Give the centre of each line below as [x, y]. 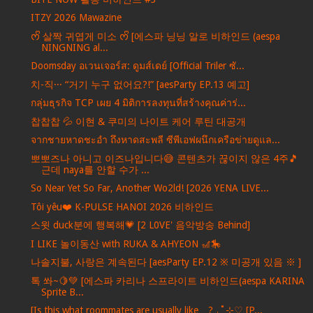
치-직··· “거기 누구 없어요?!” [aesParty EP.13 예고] [140, 84]
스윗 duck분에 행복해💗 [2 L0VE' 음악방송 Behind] [140, 225]
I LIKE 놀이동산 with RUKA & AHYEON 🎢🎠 [125, 243]
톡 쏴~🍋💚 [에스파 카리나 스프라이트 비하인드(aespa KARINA [167, 281]
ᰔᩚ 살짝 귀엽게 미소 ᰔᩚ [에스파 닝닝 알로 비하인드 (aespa [155, 36]
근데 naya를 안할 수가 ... [95, 169]
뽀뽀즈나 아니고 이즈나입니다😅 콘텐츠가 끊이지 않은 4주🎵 [164, 158]
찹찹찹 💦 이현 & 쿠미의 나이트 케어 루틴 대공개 [138, 121]
